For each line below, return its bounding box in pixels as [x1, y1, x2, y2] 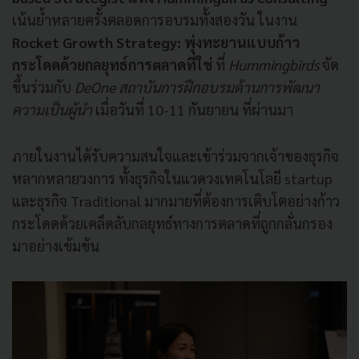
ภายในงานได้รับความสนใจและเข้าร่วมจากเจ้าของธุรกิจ [12, 147, 339, 165]
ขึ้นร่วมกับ [12, 78, 75, 96]
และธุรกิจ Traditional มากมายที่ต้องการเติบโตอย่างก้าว [12, 192, 340, 210]
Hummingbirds [228, 55, 319, 74]
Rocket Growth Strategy [12, 33, 177, 51]
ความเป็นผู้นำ [12, 100, 92, 119]
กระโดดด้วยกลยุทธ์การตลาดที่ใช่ [12, 55, 212, 74]
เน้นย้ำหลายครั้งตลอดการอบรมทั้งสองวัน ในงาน [12, 10, 297, 29]
